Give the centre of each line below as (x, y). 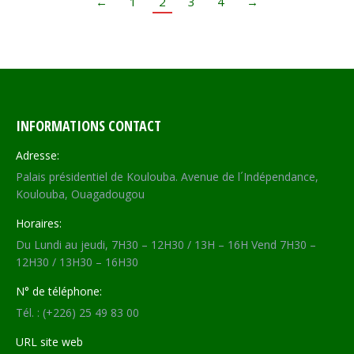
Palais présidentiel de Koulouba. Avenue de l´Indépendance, (167, 176)
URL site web (49, 341)
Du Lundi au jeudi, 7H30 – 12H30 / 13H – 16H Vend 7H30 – (166, 244)
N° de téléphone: (59, 291)
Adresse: (38, 155)
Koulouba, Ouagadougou (80, 194)
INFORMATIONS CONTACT (88, 125)
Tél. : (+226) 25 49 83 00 (77, 312)
